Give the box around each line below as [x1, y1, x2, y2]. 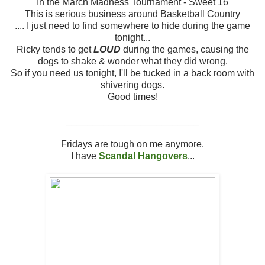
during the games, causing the [120, 44, 249, 54]
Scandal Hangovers [98, 150, 188, 161]
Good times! [107, 91, 158, 102]
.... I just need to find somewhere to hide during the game [15, 20, 250, 31]
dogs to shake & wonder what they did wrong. [37, 56, 228, 66]
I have [70, 150, 99, 161]
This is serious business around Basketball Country [25, 8, 240, 19]
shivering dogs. [101, 79, 164, 90]
